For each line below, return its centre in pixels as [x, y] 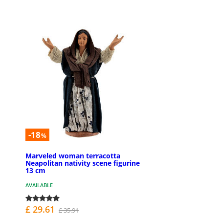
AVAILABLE [39, 185]
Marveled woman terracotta [73, 156]
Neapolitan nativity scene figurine [83, 163]
